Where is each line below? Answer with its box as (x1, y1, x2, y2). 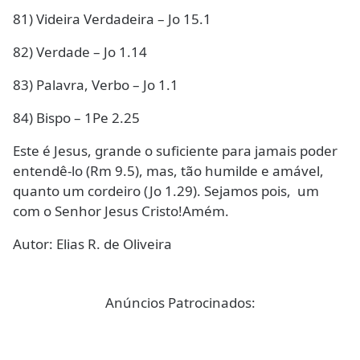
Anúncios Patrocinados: (104, 293, 256, 312)
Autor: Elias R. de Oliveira (13, 235, 172, 253)
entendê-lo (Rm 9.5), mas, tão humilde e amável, (13, 162, 324, 180)
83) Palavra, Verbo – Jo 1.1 (13, 76, 178, 94)
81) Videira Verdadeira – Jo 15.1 (13, 10, 211, 28)
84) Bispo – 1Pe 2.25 (13, 108, 140, 127)
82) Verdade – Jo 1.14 (13, 43, 147, 61)
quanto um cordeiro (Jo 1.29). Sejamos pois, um (13, 182, 319, 200)
